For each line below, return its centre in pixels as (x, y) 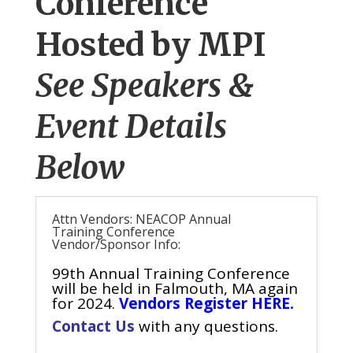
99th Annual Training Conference (171, 274)
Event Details (131, 127)
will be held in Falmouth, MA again (175, 289)
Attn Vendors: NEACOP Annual (141, 219)
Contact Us (93, 327)
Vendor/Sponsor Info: (116, 245)
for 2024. (85, 304)
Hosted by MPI (150, 45)
